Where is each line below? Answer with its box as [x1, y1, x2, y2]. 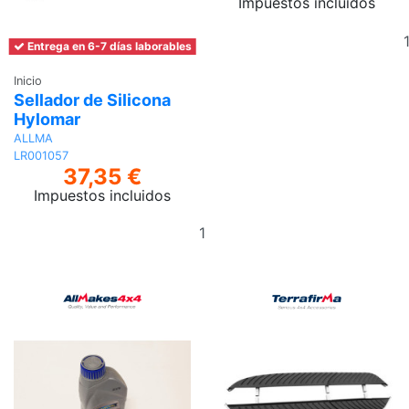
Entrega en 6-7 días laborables [24, 39, 192, 54]
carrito [233, 257, 278, 276]
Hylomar [14, 110, 80, 130]
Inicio [14, 73, 42, 88]
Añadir [233, 213, 278, 232]
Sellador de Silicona [14, 90, 171, 110]
